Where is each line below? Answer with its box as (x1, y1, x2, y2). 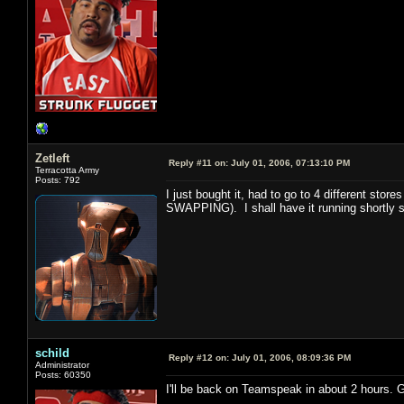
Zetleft (35, 151, 69, 165)
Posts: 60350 (35, 369, 91, 380)
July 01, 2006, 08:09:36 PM (229, 352, 351, 363)
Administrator (35, 359, 89, 370)
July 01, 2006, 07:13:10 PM (228, 157, 350, 168)
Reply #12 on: (169, 352, 229, 363)
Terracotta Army (35, 164, 99, 175)
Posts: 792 (35, 174, 80, 185)
